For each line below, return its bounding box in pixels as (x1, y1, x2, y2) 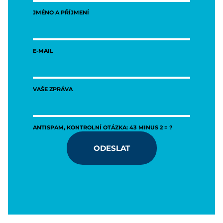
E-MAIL (33, 46, 53, 54)
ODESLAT (93, 142, 130, 153)
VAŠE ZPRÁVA (33, 85, 73, 93)
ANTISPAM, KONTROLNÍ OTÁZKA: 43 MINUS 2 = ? (33, 123, 172, 131)
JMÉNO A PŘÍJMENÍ (33, 8, 89, 16)
